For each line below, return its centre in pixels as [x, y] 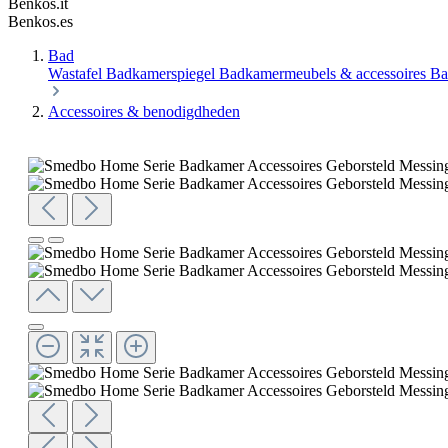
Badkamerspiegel [162, 73]
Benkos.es [40, 21]
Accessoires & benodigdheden [144, 111]
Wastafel [77, 73]
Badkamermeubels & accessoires [324, 73]
